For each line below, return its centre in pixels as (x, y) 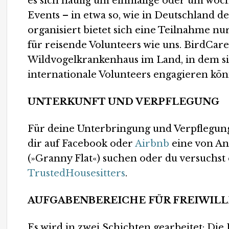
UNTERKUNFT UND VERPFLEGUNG (124, 102)
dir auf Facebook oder (82, 144)
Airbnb (152, 144)
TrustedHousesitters (77, 173)
